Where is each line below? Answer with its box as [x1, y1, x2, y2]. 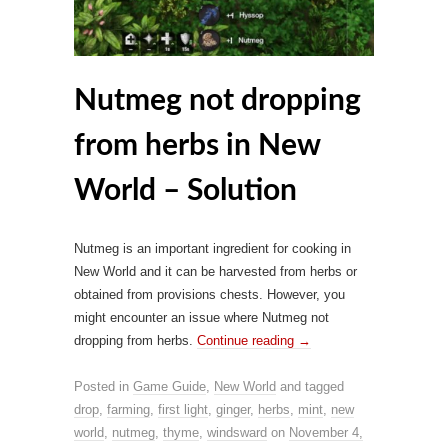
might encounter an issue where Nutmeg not [74, 309, 329, 325]
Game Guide [133, 378, 206, 394]
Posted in [74, 378, 133, 394]
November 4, [289, 424, 363, 440]
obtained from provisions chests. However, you [74, 286, 345, 302]
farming [107, 401, 150, 417]
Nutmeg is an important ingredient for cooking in [74, 240, 351, 256]
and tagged [276, 378, 344, 394]
